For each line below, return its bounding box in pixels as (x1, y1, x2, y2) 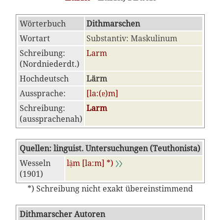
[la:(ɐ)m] (86, 88, 118, 99)
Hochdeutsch (19, 73, 69, 84)
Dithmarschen (86, 18, 140, 29)
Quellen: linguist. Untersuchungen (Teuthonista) (19, 143, 200, 154)
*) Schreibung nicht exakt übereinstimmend (27, 183, 193, 194)
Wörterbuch (19, 18, 66, 29)
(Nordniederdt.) (19, 58, 80, 69)
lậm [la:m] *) (66, 158, 115, 168)
